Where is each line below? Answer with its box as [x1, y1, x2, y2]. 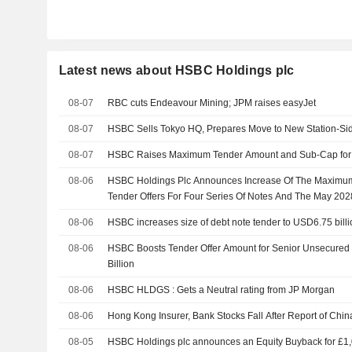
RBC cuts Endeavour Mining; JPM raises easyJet [108, 97, 317, 108]
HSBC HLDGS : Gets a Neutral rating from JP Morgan [177, 284, 335, 295]
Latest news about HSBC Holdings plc [58, 64, 295, 77]
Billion [108, 258, 135, 269]
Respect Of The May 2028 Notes [108, 207, 247, 218]
